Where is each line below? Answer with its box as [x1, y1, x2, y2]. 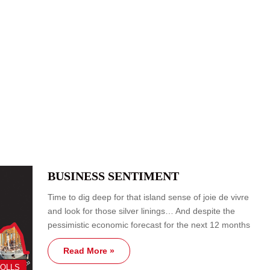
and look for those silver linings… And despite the [48, 206, 235, 216]
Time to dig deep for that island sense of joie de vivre [48, 192, 249, 202]
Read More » [63, 245, 115, 256]
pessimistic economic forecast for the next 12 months [48, 219, 250, 230]
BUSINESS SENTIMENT [48, 169, 179, 183]
